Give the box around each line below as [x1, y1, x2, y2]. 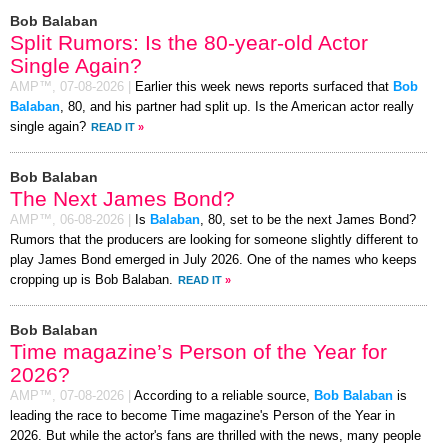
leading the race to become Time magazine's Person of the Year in [10, 408, 395, 423]
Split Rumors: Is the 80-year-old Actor [10, 30, 368, 54]
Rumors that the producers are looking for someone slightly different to [10, 232, 418, 247]
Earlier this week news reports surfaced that [135, 79, 393, 94]
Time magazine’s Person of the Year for [10, 339, 387, 363]
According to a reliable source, [134, 388, 314, 403]
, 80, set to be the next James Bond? [200, 212, 416, 227]
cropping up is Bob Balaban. [10, 272, 173, 287]
